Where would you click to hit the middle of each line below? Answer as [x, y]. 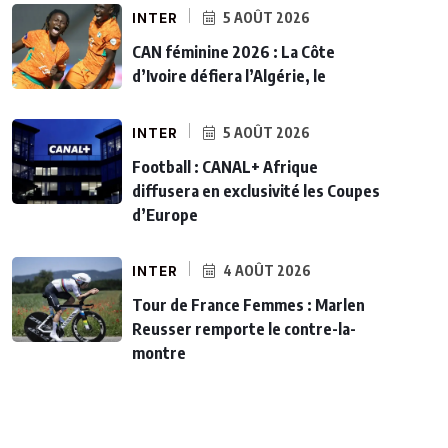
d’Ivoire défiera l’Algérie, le [229, 75]
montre [159, 352]
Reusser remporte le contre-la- [244, 328]
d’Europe [165, 214]
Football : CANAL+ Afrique [225, 166]
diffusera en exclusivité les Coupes [256, 190]
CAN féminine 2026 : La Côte [233, 51]
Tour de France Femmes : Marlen [248, 304]
